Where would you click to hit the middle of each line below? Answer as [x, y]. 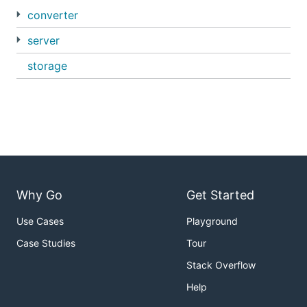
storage [47, 66]
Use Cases [40, 221]
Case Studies [46, 243]
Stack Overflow [221, 265]
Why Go [39, 195]
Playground [212, 221]
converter [53, 15]
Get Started [220, 195]
